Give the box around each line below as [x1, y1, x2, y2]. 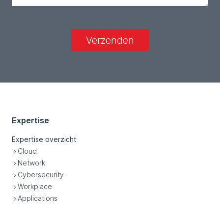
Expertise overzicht [12, 135, 77, 144]
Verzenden [86, 34, 134, 46]
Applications [18, 194, 57, 203]
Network [18, 159, 45, 167]
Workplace [18, 182, 52, 191]
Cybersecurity [18, 170, 64, 179]
